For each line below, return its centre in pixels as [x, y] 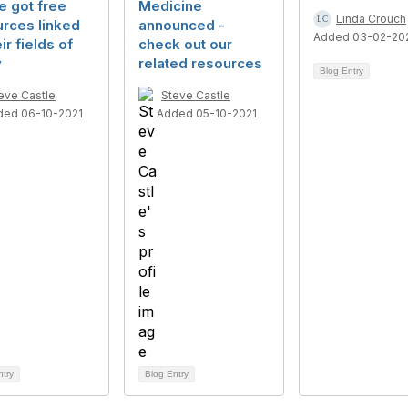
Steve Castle [196, 95]
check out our [185, 44]
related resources [200, 63]
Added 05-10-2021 [207, 113]
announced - [182, 25]
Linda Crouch [371, 19]
